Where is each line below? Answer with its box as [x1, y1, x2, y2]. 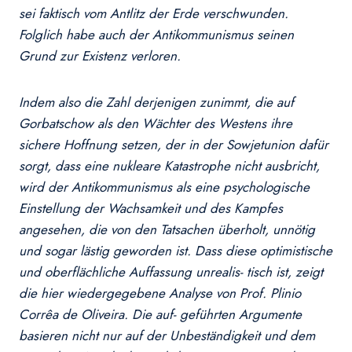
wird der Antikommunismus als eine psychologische [19, 178, 310, 197]
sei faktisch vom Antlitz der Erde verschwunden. [19, 4, 288, 24]
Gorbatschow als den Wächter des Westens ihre [19, 114, 292, 134]
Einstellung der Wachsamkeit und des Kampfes [19, 199, 283, 218]
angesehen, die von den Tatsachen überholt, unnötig [19, 220, 315, 240]
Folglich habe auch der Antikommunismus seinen [19, 25, 294, 45]
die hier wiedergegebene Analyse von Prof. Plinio [19, 284, 301, 303]
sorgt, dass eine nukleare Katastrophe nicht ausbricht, [19, 156, 320, 176]
